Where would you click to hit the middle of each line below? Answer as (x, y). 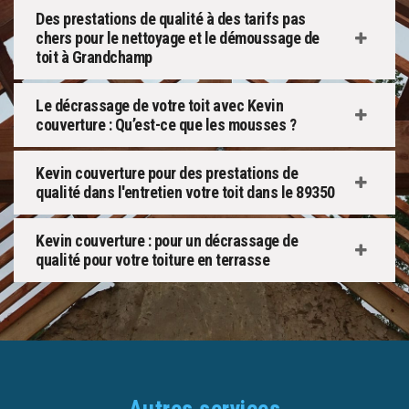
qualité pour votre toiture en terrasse (152, 260)
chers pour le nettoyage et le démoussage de (178, 38)
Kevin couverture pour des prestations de (167, 173)
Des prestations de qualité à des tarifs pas (171, 19)
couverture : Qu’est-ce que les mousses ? (166, 125)
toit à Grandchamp (94, 58)
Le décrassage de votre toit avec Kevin (159, 106)
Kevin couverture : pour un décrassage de (167, 241)
